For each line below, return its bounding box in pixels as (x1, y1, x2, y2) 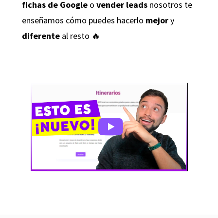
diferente (21, 30, 60, 41)
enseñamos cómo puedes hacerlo (21, 14, 145, 26)
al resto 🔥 (59, 30, 100, 41)
